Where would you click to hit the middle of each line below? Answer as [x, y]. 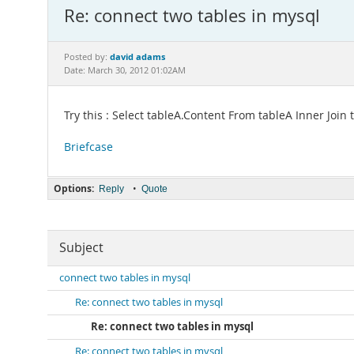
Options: [74, 188]
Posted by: [87, 57]
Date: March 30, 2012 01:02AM [125, 70]
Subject [81, 248]
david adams [137, 56]
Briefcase [88, 147]
